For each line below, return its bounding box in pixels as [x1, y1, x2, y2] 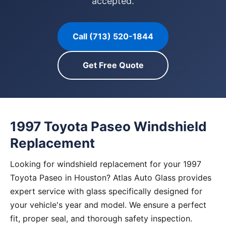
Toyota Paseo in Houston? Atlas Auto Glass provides [10, 173, 211, 183]
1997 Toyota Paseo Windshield [10, 119, 207, 134]
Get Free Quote [82, 60, 144, 70]
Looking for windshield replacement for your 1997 [10, 159, 201, 169]
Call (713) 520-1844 [73, 31, 153, 41]
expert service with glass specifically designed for [10, 186, 202, 196]
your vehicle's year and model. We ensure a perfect [10, 200, 206, 210]
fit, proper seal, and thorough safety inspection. [10, 213, 192, 223]
